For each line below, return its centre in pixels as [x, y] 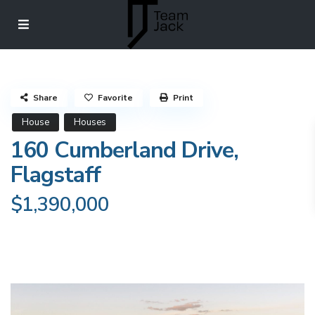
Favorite [115, 98]
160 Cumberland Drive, [124, 150]
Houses [90, 122]
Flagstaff [56, 175]
